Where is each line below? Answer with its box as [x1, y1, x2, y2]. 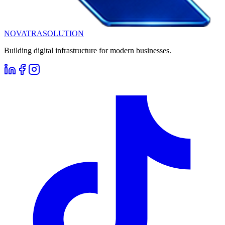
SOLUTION [43, 29, 84, 38]
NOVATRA [4, 29, 43, 38]
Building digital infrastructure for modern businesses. [4, 46, 171, 55]
